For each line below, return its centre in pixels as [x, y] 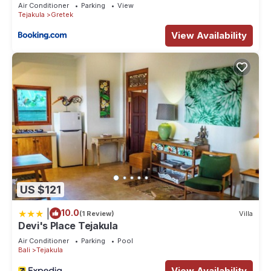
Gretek [62, 14]
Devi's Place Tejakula [68, 226]
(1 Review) [97, 213]
